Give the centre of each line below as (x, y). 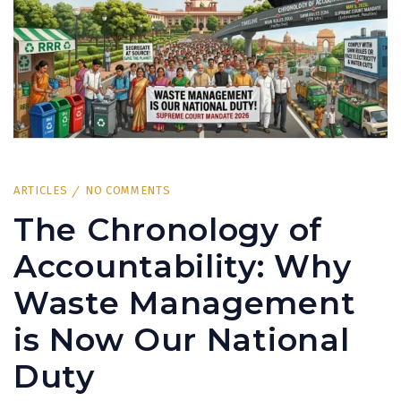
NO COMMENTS (128, 190)
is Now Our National (182, 339)
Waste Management (185, 303)
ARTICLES (41, 190)
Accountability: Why (183, 266)
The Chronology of (168, 229)
